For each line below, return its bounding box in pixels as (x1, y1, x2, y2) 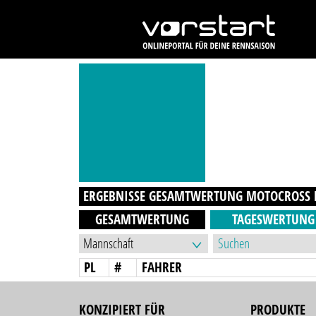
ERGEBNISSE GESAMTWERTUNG (83, 186, 247, 205)
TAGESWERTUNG (231, 210, 315, 229)
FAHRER (142, 257, 183, 276)
